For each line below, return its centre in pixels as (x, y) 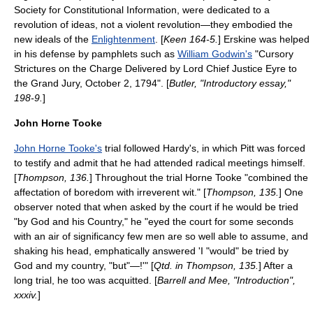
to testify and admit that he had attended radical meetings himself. (160, 163)
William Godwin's (215, 54)
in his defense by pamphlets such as (96, 54)
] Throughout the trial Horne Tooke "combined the (199, 177)
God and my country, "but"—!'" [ (84, 265)
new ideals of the (53, 39)
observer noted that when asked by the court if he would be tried (156, 207)
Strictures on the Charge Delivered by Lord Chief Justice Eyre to (155, 68)
